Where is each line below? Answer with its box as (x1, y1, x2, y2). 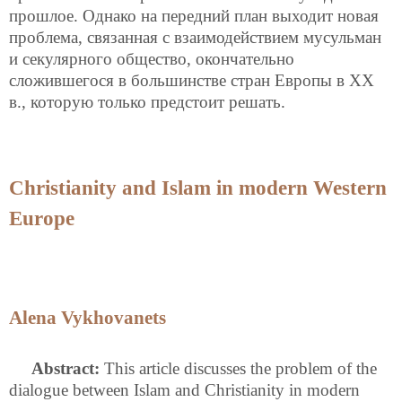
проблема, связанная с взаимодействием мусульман (9, 28, 381, 48)
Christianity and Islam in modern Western (9, 176, 387, 200)
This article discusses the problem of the (100, 358, 377, 378)
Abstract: (31, 358, 100, 378)
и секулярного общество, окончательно (9, 49, 294, 69)
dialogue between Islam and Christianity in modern (9, 380, 360, 399)
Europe (9, 206, 74, 231)
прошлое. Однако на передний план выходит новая (9, 6, 379, 26)
